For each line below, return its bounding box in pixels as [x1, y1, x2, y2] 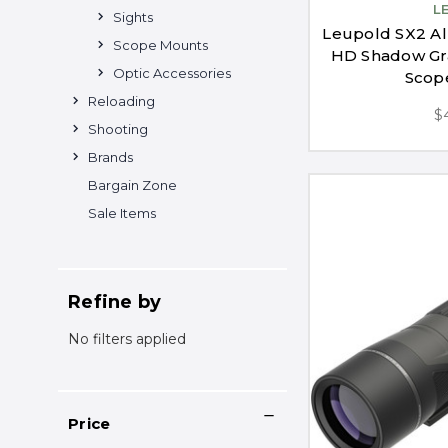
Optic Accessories [113, 64, 231, 81]
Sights [113, 8, 153, 25]
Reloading [88, 92, 155, 109]
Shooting [88, 120, 148, 137]
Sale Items [88, 204, 156, 221]
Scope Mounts [113, 36, 208, 53]
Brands [88, 148, 133, 165]
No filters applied [68, 329, 186, 348]
